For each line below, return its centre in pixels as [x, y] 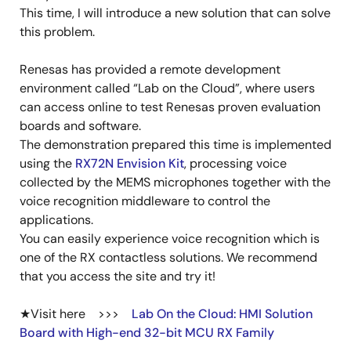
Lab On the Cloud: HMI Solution [222, 314]
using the [47, 163]
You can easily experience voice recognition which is [170, 239]
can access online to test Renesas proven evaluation [170, 107]
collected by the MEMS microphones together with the [175, 182]
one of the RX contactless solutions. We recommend [168, 257]
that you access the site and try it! [118, 276]
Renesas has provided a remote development [150, 69]
